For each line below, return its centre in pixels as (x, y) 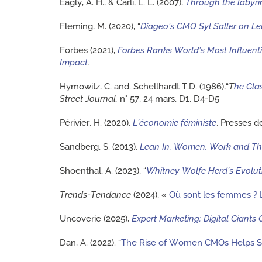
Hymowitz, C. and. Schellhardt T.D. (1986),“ (144, 86)
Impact (74, 62)
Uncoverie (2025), (96, 218)
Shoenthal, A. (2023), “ (103, 170)
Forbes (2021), (87, 50)
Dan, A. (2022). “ (90, 242)
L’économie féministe (175, 123)
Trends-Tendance (95, 194)
